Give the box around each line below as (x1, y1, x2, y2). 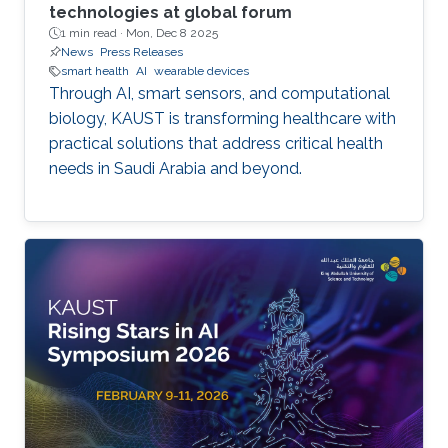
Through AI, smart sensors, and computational (49, 84, 390, 103)
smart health (61, 64, 129, 78)
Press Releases (100, 45, 183, 59)
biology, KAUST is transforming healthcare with (49, 109, 396, 128)
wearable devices (154, 64, 249, 78)
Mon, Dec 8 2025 (126, 26, 218, 40)
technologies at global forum (49, 3, 292, 22)
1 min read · (61, 26, 126, 40)
